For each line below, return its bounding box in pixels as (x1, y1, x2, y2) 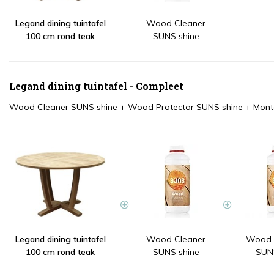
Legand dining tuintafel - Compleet (9, 80, 183, 93)
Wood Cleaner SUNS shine (9, 102, 117, 113)
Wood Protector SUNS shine (128, 102, 243, 113)
